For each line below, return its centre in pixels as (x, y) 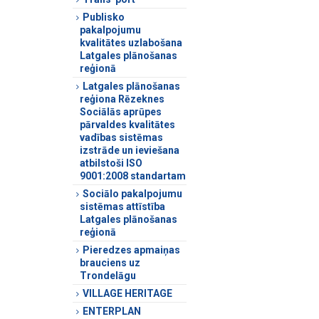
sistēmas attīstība (122, 206)
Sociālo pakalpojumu (132, 193)
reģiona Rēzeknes (122, 99)
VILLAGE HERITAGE (127, 293)
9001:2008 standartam (133, 176)
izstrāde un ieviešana (130, 150)
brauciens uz (110, 262)
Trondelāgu (108, 275)
